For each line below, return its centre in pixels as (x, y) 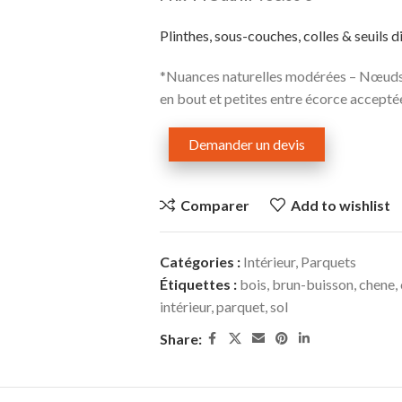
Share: (180, 338)
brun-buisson (312, 284)
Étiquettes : (198, 284)
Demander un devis (246, 144)
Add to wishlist (340, 205)
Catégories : (200, 261)
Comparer (214, 205)
